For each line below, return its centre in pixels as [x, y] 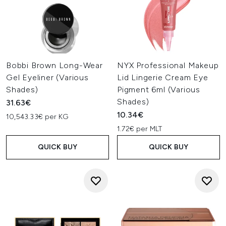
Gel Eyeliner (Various [47, 77]
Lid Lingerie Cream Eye [163, 77]
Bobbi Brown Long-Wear [54, 65]
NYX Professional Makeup [168, 65]
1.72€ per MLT [140, 129]
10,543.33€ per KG [37, 117]
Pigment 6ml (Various [159, 90]
